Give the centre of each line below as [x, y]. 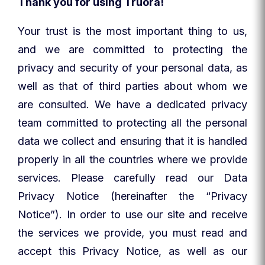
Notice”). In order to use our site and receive [132, 214]
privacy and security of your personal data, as [132, 68]
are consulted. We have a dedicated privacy [132, 104]
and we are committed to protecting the [132, 49]
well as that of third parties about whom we [132, 86]
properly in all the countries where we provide [132, 159]
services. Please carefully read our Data [132, 178]
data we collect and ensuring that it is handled [132, 141]
